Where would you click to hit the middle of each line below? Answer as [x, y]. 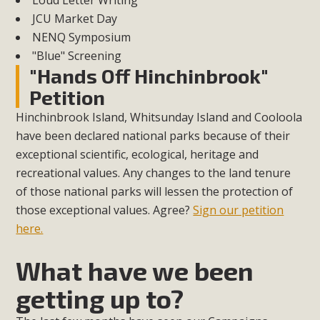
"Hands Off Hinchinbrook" [149, 76]
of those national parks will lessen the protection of [155, 192]
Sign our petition [239, 210]
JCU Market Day [75, 19]
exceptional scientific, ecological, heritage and [137, 155]
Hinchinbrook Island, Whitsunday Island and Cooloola [159, 117]
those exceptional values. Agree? [105, 210]
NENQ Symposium [82, 37]
